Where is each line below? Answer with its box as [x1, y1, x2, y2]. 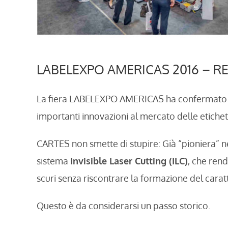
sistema [37, 155, 70, 167]
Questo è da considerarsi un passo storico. [37, 200, 210, 212]
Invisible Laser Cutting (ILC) [70, 155, 188, 167]
